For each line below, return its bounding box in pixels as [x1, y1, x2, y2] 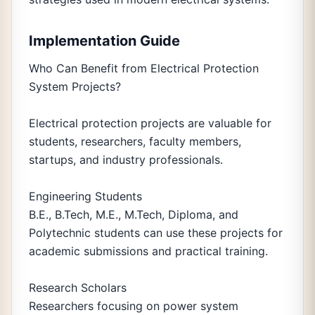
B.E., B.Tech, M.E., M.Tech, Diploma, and [29, 207, 238, 221]
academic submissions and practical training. [29, 244, 268, 258]
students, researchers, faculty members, [29, 134, 241, 148]
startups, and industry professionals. [29, 153, 223, 167]
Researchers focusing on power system [29, 299, 238, 313]
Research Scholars [29, 281, 127, 295]
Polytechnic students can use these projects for [29, 226, 283, 240]
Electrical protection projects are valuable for [29, 116, 271, 130]
